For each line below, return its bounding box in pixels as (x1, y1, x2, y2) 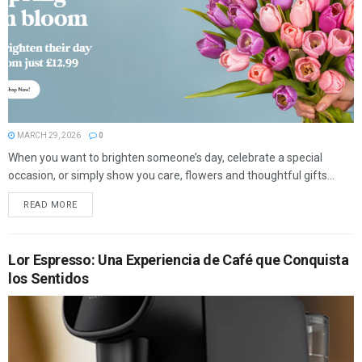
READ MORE (23, 200, 78, 211)
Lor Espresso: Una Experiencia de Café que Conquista (8, 251, 349, 269)
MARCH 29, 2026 (15, 131, 81, 141)
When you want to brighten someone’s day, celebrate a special (8, 151, 322, 165)
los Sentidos (8, 270, 89, 288)
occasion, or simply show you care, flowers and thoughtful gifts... (8, 169, 335, 183)
